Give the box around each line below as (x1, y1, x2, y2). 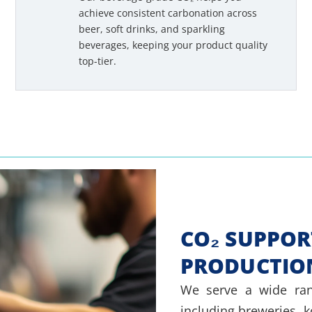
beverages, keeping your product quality (79, 38, 268, 52)
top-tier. (79, 54, 117, 68)
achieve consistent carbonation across (79, 6, 258, 20)
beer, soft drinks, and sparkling (79, 22, 226, 36)
